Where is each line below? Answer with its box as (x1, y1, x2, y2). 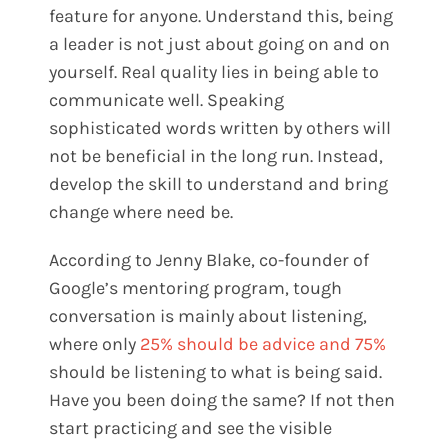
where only (49, 333, 141, 356)
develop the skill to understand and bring (49, 173, 389, 196)
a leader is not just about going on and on (49, 33, 391, 56)
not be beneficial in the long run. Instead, (49, 145, 384, 168)
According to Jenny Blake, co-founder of (49, 249, 370, 272)
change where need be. (49, 201, 234, 224)
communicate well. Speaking (49, 89, 285, 112)
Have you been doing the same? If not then (49, 389, 396, 412)
